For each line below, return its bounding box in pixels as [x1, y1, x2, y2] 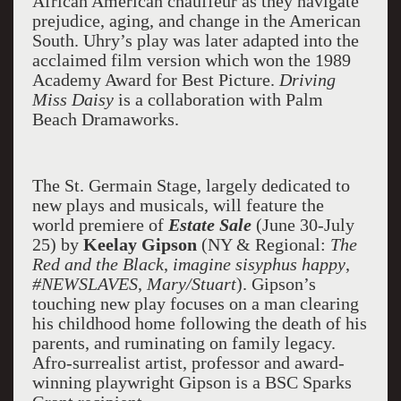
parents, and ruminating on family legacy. [31, 333, 336, 353]
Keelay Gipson [82, 235, 201, 254]
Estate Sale [167, 215, 252, 235]
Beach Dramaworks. [31, 109, 183, 129]
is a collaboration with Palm [113, 90, 323, 109]
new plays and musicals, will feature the [31, 195, 324, 215]
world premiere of [31, 215, 168, 235]
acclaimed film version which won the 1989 [31, 50, 351, 70]
